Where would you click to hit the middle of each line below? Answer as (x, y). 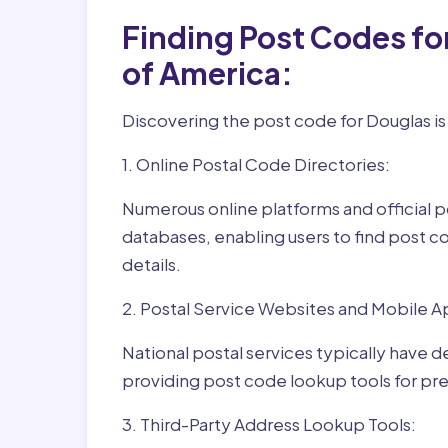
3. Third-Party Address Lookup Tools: (269, 424)
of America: (207, 73)
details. (151, 264)
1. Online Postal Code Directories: (256, 164)
